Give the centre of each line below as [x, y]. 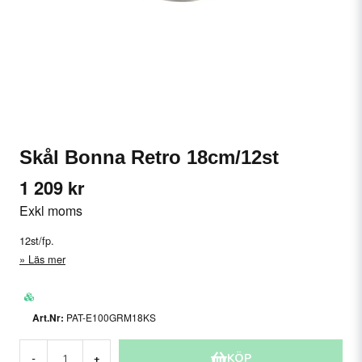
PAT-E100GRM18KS [111, 317]
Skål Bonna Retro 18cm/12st [149, 157]
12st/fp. [37, 240]
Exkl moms [51, 210]
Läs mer [47, 259]
